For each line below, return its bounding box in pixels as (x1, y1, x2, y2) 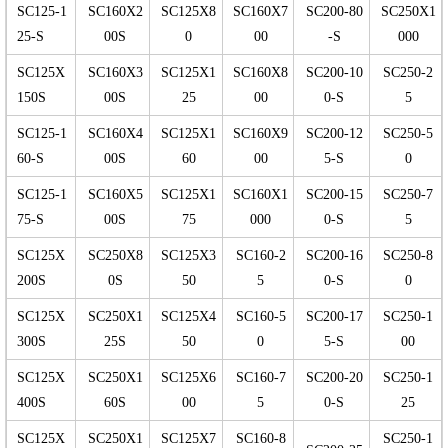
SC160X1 (233, 187, 288, 203)
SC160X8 (233, 65, 288, 81)
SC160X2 (87, 4, 143, 20)
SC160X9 (233, 126, 288, 142)
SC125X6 (161, 370, 216, 386)
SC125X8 (161, 4, 216, 20)
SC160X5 (87, 187, 143, 203)
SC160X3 (87, 65, 143, 81)
